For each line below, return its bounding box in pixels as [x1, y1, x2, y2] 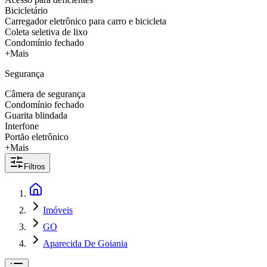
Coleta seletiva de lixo [5, 27, 88, 37]
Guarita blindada [5, 110, 67, 120]
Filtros [24, 162, 45, 171]
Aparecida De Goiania [43, 238, 128, 249]
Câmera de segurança [5, 89, 85, 99]
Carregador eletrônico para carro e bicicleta [5, 16, 166, 26]
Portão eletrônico [5, 132, 69, 142]
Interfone [5, 121, 39, 131]
